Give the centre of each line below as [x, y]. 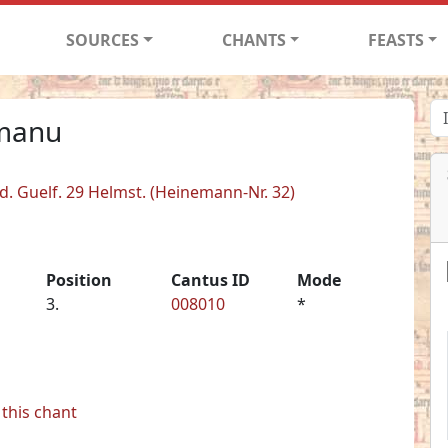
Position [78, 279]
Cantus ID [211, 279]
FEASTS [395, 39]
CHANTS [253, 39]
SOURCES [103, 39]
